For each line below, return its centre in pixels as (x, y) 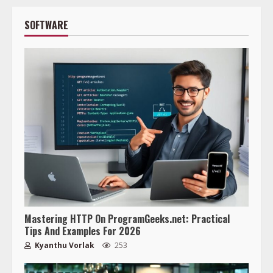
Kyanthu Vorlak (64, 246)
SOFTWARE (46, 25)
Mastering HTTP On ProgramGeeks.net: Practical (127, 219)
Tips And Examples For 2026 (83, 231)
